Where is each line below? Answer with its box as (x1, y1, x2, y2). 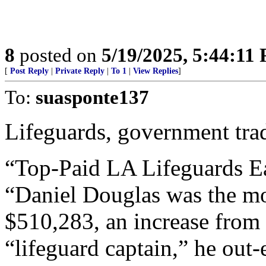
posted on (15, 44, 102, 66)
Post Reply (10, 66, 49, 75)
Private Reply (55, 66, 104, 75)
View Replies (133, 66, 178, 75)
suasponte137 (36, 86, 149, 108)
